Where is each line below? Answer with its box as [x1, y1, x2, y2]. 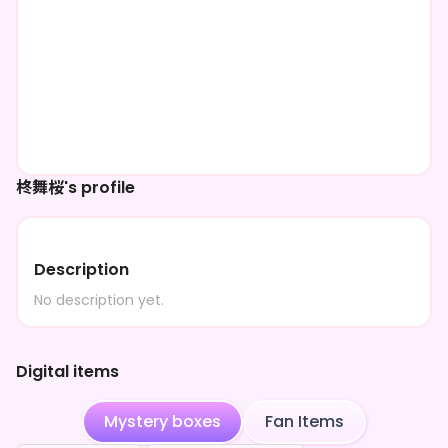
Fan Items [265, 410, 344, 433]
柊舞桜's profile [16, 176, 135, 199]
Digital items [16, 360, 119, 383]
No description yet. [34, 290, 164, 310]
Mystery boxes [104, 410, 221, 433]
